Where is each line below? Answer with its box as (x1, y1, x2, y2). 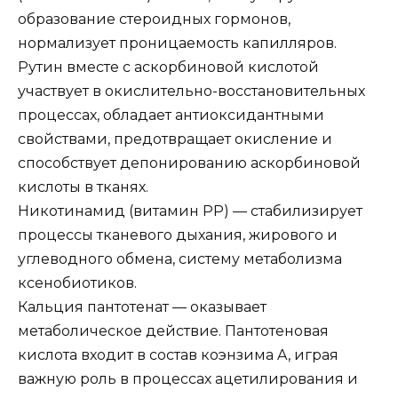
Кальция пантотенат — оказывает (18, 298, 267, 315)
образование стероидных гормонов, (18, 10, 291, 28)
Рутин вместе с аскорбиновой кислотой (18, 58, 319, 76)
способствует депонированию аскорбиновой (18, 154, 361, 171)
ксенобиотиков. (18, 274, 137, 291)
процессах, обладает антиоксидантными (18, 106, 324, 123)
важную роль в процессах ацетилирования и (18, 370, 358, 387)
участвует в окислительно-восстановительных (18, 82, 365, 99)
